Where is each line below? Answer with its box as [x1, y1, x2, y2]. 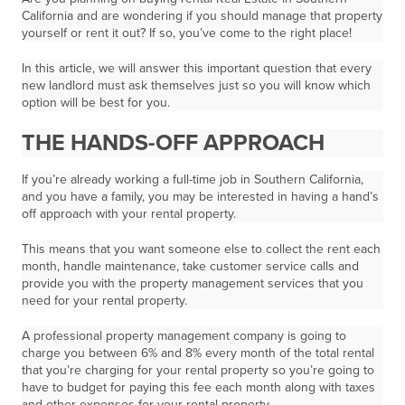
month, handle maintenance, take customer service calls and [22, 259, 359, 274]
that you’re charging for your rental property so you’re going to [22, 363, 374, 378]
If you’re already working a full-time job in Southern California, [22, 172, 363, 187]
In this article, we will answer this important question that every [22, 61, 372, 76]
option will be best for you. [22, 95, 170, 110]
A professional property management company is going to [22, 328, 346, 344]
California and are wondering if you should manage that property [22, 8, 382, 24]
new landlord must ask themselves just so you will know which [22, 78, 371, 93]
